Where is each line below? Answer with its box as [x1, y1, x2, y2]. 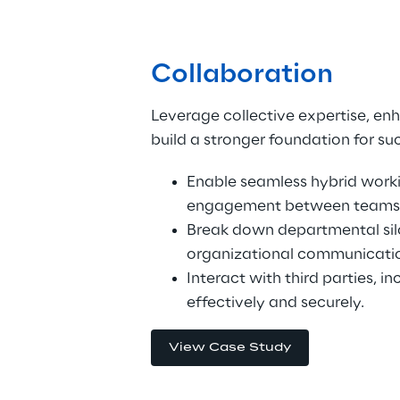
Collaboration [150, 61, 333, 89]
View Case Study [168, 342, 291, 354]
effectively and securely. [186, 295, 364, 311]
